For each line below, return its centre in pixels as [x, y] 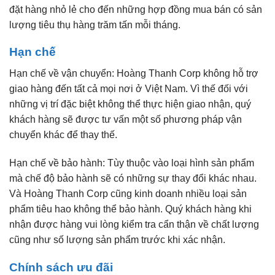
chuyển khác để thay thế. [63, 135]
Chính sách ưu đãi [61, 267]
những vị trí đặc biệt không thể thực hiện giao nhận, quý [130, 104]
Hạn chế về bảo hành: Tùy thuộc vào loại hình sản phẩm [132, 163]
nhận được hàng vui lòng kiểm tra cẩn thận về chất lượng [134, 224]
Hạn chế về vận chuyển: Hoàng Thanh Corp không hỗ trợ [134, 74]
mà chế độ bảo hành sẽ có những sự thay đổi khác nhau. [133, 178]
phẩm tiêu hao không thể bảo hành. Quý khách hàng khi [130, 209]
